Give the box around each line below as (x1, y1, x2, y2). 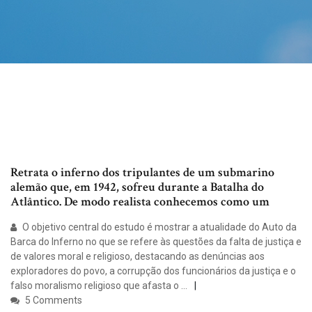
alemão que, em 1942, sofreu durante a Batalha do (10, 179, 264, 196)
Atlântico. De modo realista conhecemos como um (10, 194, 272, 210)
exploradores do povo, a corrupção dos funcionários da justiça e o (10, 265, 296, 277)
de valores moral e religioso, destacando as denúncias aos (10, 251, 265, 263)
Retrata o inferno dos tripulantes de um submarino (10, 164, 274, 181)
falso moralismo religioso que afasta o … (10, 280, 187, 292)
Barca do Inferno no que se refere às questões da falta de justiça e (10, 236, 302, 248)
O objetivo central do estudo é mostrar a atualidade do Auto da (20, 221, 297, 233)
